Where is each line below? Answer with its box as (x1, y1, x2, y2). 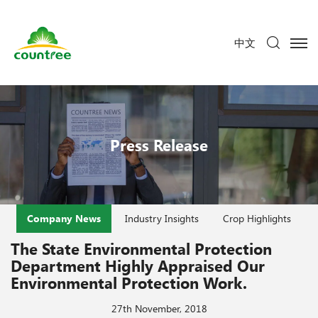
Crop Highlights (223, 211, 291, 225)
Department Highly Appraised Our (11, 254, 265, 276)
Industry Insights (125, 211, 199, 225)
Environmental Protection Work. (11, 271, 247, 293)
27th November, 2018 (111, 301, 207, 315)
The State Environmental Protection (11, 237, 272, 259)
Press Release (110, 133, 208, 155)
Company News (27, 211, 101, 225)
